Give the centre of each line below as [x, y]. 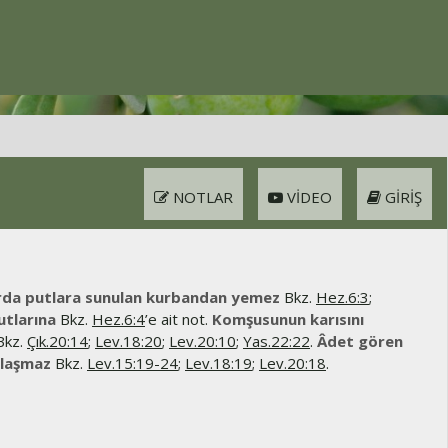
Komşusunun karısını [288, 319]
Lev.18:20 [128, 341]
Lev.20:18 [292, 363]
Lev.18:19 [218, 363]
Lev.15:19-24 [132, 363]
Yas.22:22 [276, 341]
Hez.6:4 [118, 319]
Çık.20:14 [57, 341]
